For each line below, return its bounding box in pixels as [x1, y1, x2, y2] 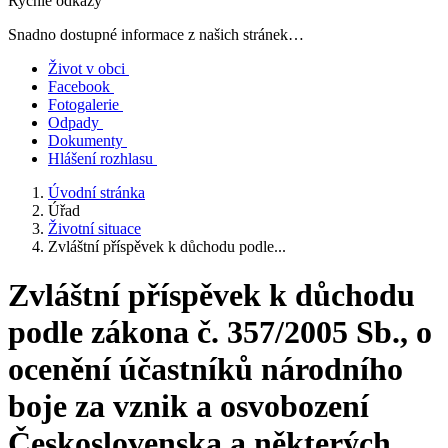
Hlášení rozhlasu [48, 150, 153, 167]
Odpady [48, 114, 99, 131]
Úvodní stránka [48, 184, 145, 201]
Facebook [48, 78, 110, 95]
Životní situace [48, 220, 141, 237]
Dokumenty [48, 132, 123, 149]
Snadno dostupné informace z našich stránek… [8, 26, 304, 43]
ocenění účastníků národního [8, 351, 403, 388]
